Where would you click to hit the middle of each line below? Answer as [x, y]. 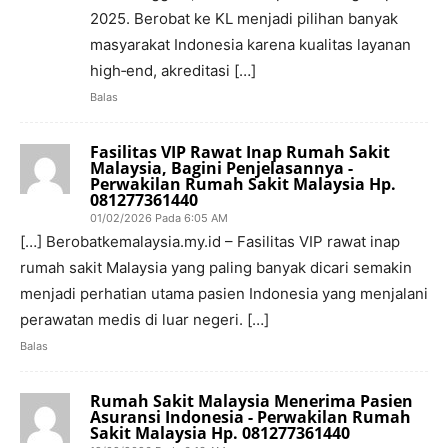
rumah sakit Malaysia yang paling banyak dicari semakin [216, 267]
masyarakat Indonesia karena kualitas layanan [250, 44]
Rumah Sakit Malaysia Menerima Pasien [251, 400]
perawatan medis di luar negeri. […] [144, 319]
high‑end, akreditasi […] [173, 70]
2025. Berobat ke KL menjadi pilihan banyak [244, 18]
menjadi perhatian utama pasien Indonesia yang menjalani [224, 293]
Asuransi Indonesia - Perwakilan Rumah [250, 416]
